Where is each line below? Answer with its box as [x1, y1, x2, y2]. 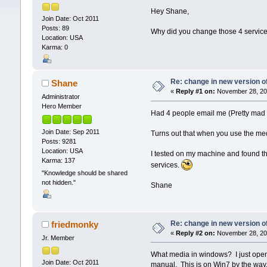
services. [151, 161, 182, 170]
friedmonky [51, 219, 99, 230]
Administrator [41, 93, 80, 101]
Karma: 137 [41, 156, 75, 164]
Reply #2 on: [175, 229, 215, 237]
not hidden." [41, 178, 76, 186]
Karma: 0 [41, 44, 68, 51]
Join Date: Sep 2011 [41, 128, 100, 135]
